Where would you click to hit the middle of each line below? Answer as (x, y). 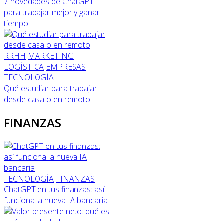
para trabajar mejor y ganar (52, 13)
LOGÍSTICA (24, 67)
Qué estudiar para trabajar (51, 89)
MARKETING (51, 56)
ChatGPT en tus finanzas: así (54, 190)
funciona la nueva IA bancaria (56, 201)
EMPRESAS (66, 67)
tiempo (16, 23)
